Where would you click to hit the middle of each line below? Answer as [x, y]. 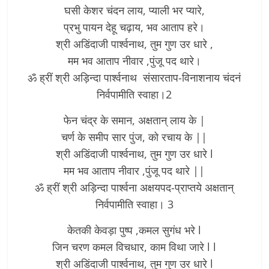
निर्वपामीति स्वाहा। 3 [134, 204]
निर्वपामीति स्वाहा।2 [134, 94]
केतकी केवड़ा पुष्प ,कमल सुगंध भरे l [134, 230]
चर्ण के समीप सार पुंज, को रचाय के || [134, 137]
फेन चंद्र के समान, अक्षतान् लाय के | [134, 120]
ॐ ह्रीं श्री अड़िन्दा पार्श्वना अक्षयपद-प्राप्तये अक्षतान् [134, 187]
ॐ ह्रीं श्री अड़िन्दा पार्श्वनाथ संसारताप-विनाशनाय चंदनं [134, 77]
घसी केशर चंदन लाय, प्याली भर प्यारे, [134, 10]
